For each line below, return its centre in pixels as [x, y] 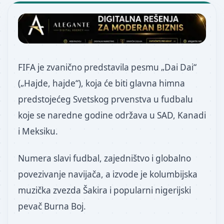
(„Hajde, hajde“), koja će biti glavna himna [101, 83]
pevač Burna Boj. [52, 206]
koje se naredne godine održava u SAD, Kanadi [112, 115]
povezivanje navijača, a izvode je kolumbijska [108, 174]
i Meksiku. [38, 131]
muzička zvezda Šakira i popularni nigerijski [104, 190]
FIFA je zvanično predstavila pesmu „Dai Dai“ [107, 67]
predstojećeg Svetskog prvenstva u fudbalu [105, 99]
